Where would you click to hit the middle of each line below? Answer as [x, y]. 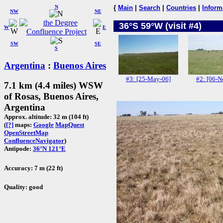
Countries [181, 8]
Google [44, 125]
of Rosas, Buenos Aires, [51, 97]
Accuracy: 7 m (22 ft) [33, 168]
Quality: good [23, 187]
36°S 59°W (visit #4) [160, 26]
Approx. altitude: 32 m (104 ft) [46, 117]
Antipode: [18, 149]
